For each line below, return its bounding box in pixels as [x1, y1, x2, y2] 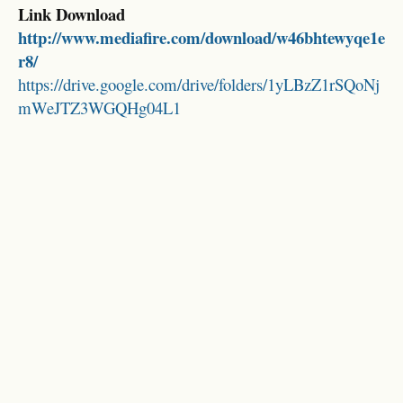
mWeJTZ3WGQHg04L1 [18, 95, 181, 119]
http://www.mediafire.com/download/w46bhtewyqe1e [18, 24, 385, 49]
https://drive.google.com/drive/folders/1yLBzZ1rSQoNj [18, 72, 380, 95]
